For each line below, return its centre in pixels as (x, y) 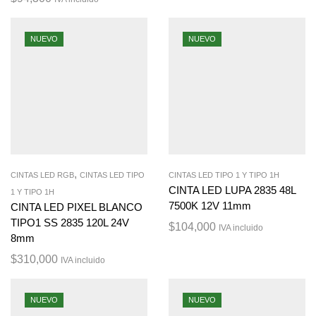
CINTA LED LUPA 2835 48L (232, 191)
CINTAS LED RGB (42, 175)
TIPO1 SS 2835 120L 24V (70, 223)
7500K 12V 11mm (210, 206)
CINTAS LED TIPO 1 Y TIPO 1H (224, 175)
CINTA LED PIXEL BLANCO (77, 208)
